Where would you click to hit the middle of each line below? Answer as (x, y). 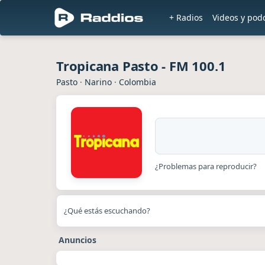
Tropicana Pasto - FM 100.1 (141, 66)
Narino (98, 82)
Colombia (138, 82)
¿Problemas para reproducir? (206, 166)
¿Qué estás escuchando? (107, 211)
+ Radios (186, 17)
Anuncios (77, 240)
